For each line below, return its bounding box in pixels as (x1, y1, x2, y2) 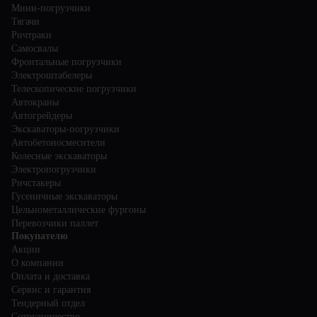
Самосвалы (11, 42, 58, 54)
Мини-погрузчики (11, 2, 91, 13)
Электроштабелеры (11, 69, 92, 81)
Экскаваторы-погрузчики (11, 123, 120, 134)
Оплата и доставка (11, 270, 90, 282)
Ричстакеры (11, 177, 61, 188)
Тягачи (11, 16, 40, 27)
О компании (11, 257, 64, 268)
